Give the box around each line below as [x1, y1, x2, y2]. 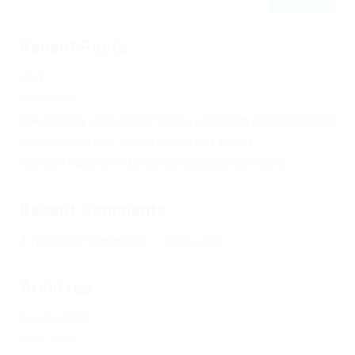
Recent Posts [20, 37, 128, 56]
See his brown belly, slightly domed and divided [20, 136, 252, 148]
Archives [20, 278, 92, 297]
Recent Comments [20, 200, 167, 219]
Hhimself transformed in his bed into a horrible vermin [20, 157, 288, 170]
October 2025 [20, 312, 88, 325]
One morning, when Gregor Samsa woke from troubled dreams [20, 114, 334, 127]
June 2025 [20, 333, 73, 345]
